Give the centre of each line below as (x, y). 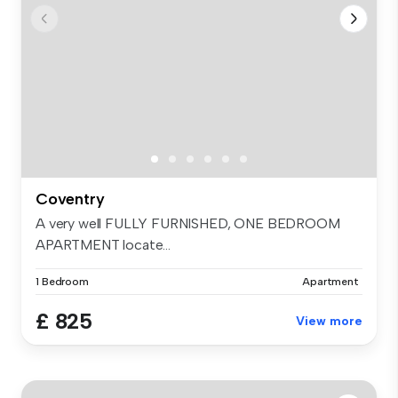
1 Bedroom (62, 281)
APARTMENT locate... (103, 244)
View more (329, 321)
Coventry (70, 199)
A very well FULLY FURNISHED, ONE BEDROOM (188, 223)
